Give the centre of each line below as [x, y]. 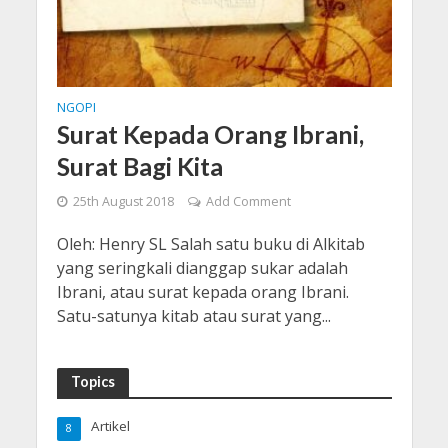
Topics [92, 381]
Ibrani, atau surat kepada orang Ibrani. [202, 291]
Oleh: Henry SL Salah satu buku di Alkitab [210, 243]
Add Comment [248, 201]
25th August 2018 [123, 201]
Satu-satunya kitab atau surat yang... [193, 315]
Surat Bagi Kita [139, 165]
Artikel [110, 425]
